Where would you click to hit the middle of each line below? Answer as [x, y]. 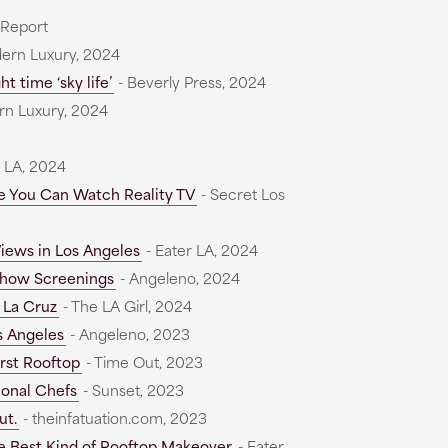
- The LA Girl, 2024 [125, 305]
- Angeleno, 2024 [177, 277]
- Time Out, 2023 [142, 361]
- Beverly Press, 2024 [189, 81]
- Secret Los [240, 193]
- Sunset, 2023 [131, 389]
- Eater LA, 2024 [199, 249]
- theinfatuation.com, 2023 [112, 417]
